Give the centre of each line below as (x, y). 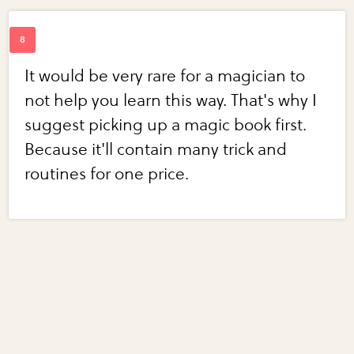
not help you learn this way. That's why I (171, 101)
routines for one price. (107, 175)
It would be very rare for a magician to (165, 77)
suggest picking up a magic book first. (166, 126)
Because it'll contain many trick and (156, 150)
